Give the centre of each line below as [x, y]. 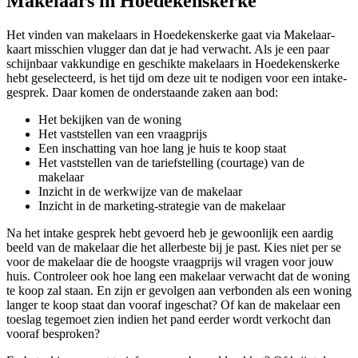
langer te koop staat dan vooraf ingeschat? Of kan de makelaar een [173, 305]
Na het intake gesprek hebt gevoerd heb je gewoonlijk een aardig [170, 233]
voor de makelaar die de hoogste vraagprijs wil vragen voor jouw [170, 262]
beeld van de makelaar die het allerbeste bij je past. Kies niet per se [174, 248]
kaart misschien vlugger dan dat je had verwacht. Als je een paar [168, 50]
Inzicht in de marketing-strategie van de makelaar [162, 206]
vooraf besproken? [53, 334]
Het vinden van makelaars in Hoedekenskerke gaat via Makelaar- [171, 35]
